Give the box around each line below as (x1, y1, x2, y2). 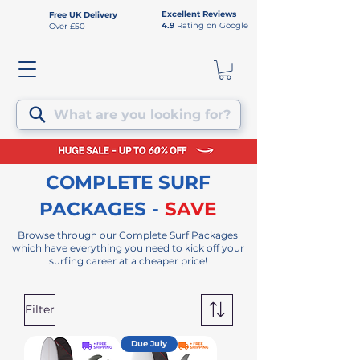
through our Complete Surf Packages (57, 228, 238, 241)
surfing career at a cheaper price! (48, 254, 207, 267)
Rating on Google (177, 20, 248, 31)
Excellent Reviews (162, 9, 236, 19)
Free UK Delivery (49, 10, 117, 20)
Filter (25, 302, 55, 317)
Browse (18, 228, 57, 241)
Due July (131, 337, 167, 349)
